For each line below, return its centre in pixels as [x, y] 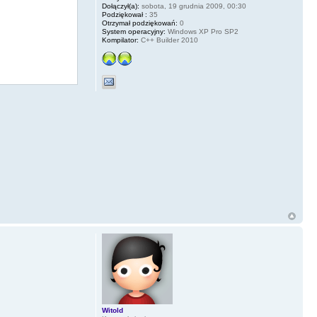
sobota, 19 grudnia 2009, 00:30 [192, 6]
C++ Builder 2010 [168, 40]
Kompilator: [120, 40]
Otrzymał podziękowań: [139, 23]
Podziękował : [124, 15]
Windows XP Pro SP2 [202, 31]
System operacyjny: [133, 31]
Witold [112, 311]
